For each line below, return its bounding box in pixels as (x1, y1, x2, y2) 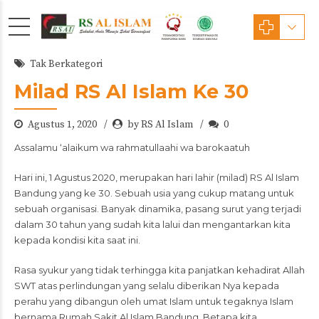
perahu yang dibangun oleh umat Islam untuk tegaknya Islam (14, 296, 293, 307)
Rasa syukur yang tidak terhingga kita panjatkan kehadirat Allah (14, 264, 305, 276)
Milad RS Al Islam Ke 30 (14, 80, 249, 103)
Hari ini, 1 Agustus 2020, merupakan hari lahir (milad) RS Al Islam (14, 172, 299, 183)
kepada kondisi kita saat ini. (14, 234, 140, 246)
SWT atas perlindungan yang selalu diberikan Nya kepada (14, 280, 279, 291)
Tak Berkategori (30, 58, 103, 70)
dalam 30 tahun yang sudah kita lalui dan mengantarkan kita (14, 219, 291, 230)
